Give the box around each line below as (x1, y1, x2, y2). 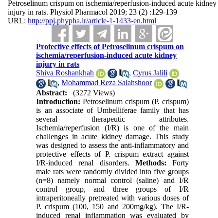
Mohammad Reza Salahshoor (61, 78, 152, 87)
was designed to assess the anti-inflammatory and (36, 141, 189, 149)
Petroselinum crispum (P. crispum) (83, 97, 189, 106)
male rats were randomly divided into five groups (36, 167, 189, 176)
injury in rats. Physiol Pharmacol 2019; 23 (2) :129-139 (7, 8, 177, 16)
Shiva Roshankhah (36, 69, 94, 77)
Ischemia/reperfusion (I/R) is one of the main (36, 123, 189, 132)
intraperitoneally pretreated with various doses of (36, 193, 189, 202)
